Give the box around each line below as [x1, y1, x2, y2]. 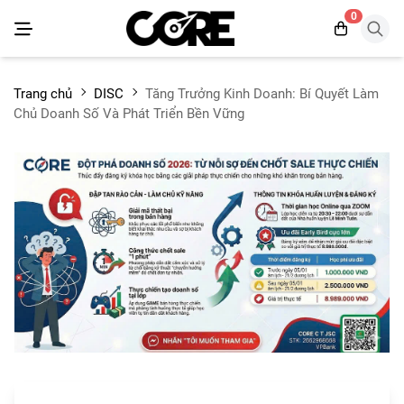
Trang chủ [14, 86, 76, 103]
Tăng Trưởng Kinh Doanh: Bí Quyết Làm [145, 86, 379, 103]
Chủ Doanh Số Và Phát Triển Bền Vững [14, 106, 244, 123]
